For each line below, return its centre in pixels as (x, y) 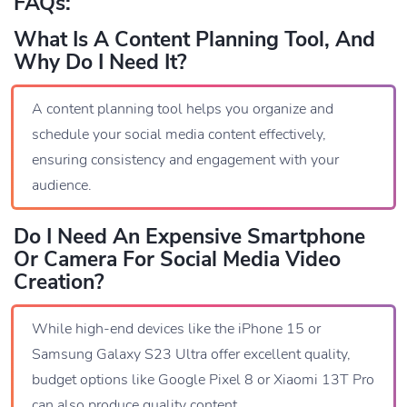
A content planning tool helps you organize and (183, 109)
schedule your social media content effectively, (179, 134)
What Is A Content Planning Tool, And (194, 39)
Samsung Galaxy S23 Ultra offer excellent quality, (191, 354)
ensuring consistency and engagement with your (185, 159)
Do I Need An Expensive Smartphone (189, 236)
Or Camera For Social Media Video (177, 259)
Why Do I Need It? (100, 62)
